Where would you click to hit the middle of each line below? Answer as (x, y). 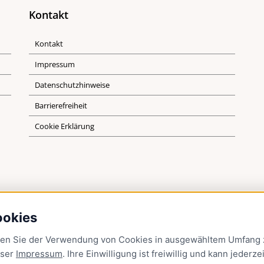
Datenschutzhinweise (72, 85)
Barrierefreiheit (61, 105)
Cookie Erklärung (65, 126)
